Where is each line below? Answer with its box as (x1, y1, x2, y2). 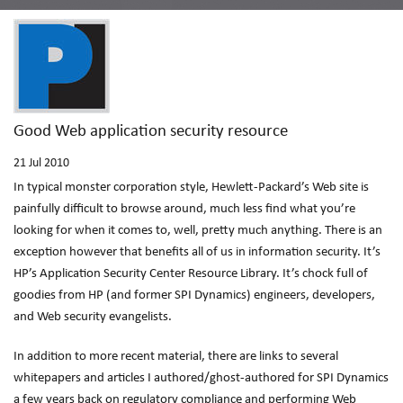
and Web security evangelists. (13, 310, 172, 324)
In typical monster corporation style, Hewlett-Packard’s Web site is (13, 181, 369, 194)
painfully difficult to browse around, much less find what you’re (13, 202, 355, 216)
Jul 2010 (29, 157, 69, 170)
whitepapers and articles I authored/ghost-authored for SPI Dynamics (13, 372, 389, 385)
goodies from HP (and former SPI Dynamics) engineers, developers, (13, 289, 375, 302)
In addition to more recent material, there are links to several (13, 350, 338, 363)
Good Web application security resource (13, 123, 288, 140)
